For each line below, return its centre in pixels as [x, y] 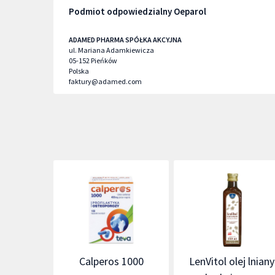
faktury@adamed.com [105, 81]
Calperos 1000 [111, 261]
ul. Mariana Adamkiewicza [111, 50]
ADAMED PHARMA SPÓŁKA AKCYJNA [125, 40]
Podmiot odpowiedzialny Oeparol [137, 11]
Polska [79, 71]
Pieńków [104, 60]
